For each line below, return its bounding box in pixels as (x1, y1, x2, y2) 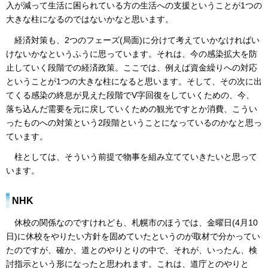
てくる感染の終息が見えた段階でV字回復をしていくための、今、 (6, 90, 254, 100)
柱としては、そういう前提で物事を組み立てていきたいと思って (6, 152, 257, 162)
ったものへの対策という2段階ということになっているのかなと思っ (6, 117, 262, 127)
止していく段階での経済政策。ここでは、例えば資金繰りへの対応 (6, 62, 257, 72)
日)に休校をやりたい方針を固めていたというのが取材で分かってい (6, 232, 260, 242)
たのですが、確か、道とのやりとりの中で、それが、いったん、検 (6, 245, 257, 255)
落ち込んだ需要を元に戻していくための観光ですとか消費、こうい (6, 103, 257, 114)
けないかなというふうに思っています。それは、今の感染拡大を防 (6, 48, 257, 59)
